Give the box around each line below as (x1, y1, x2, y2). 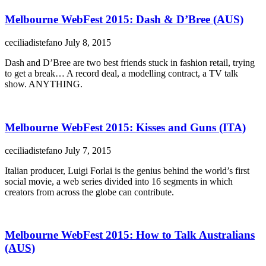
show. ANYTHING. (5, 79, 83, 90)
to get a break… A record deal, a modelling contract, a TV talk (5, 68, 238, 79)
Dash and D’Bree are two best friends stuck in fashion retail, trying (5, 58, 255, 68)
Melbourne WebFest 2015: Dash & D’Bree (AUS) (5, 13, 243, 26)
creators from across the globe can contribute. (5, 186, 174, 197)
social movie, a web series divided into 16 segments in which (5, 176, 233, 186)
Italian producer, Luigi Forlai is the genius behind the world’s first (5, 165, 249, 176)
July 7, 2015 (65, 145, 111, 156)
